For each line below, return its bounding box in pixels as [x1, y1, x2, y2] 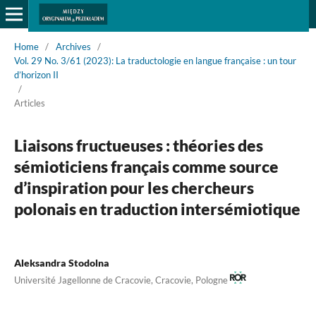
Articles [13, 97, 45, 109]
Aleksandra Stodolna [13, 256, 109, 269]
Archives [55, 40, 91, 52]
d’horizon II [13, 68, 59, 80]
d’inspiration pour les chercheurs [13, 177, 254, 197]
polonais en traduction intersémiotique [13, 198, 300, 219]
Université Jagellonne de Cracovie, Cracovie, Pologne [13, 274, 230, 286]
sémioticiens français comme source [13, 156, 279, 176]
